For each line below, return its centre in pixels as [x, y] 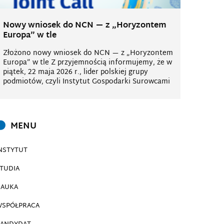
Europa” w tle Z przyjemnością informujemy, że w [87, 63]
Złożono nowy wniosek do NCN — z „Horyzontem [88, 53]
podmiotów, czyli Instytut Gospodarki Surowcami [86, 82]
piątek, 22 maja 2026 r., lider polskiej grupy [75, 72]
